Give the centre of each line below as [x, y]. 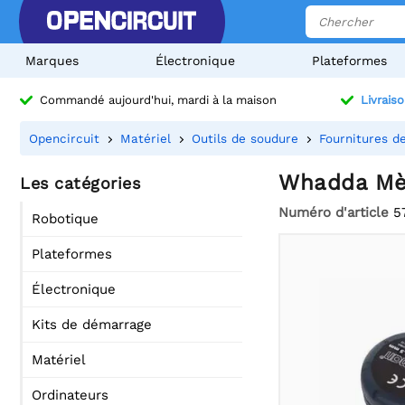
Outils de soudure [245, 138]
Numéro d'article [334, 212]
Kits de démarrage [92, 325]
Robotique [65, 219]
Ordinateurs [70, 395]
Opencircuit [64, 138]
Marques [52, 61]
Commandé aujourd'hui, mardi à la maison [158, 100]
